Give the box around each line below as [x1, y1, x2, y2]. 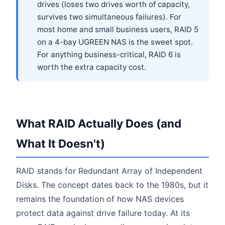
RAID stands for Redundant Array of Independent [16, 165, 202, 176]
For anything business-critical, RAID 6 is [37, 49, 181, 59]
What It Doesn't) [16, 136, 105, 150]
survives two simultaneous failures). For [37, 12, 181, 22]
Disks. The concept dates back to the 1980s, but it [16, 179, 208, 190]
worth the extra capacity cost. [37, 62, 146, 72]
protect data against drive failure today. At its [16, 207, 190, 218]
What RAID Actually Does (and [16, 116, 181, 130]
